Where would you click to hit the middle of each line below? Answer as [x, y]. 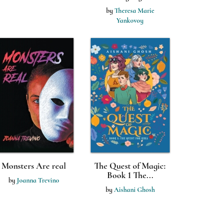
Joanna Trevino [38, 180]
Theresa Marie [134, 11]
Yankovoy [130, 20]
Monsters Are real [34, 166]
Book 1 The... [130, 175]
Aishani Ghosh [134, 190]
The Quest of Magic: [130, 166]
